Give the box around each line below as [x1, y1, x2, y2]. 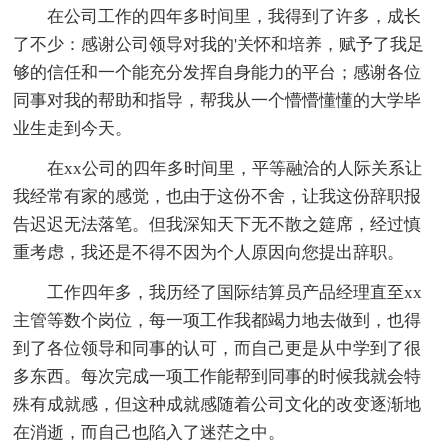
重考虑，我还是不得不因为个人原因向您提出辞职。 [13, 243, 405, 263]
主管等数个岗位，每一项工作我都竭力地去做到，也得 [13, 311, 422, 331]
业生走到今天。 [13, 119, 133, 139]
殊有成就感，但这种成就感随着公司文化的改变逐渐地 [13, 395, 422, 415]
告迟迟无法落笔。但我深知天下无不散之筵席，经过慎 [13, 215, 422, 235]
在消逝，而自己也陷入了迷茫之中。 [13, 423, 286, 443]
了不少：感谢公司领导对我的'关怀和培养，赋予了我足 [13, 35, 425, 55]
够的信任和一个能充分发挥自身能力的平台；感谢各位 [13, 63, 422, 83]
